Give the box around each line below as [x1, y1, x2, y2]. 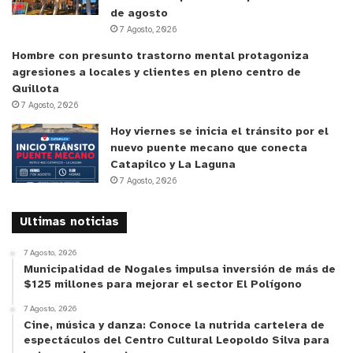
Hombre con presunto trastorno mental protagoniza [12, 50, 309, 62]
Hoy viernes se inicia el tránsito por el [110, 125, 329, 138]
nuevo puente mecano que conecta [110, 142, 307, 154]
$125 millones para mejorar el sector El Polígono [24, 278, 302, 291]
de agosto [110, 7, 168, 20]
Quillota [12, 83, 59, 95]
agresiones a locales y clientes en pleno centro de [12, 66, 301, 79]
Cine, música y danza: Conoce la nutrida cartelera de [24, 319, 325, 332]
